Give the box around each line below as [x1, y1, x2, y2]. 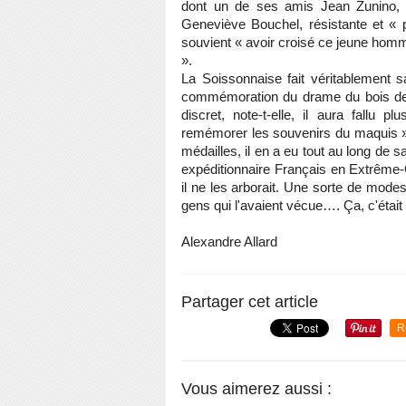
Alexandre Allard [181, 234, 277, 249]
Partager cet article [181, 292, 318, 311]
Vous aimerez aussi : [181, 379, 332, 398]
